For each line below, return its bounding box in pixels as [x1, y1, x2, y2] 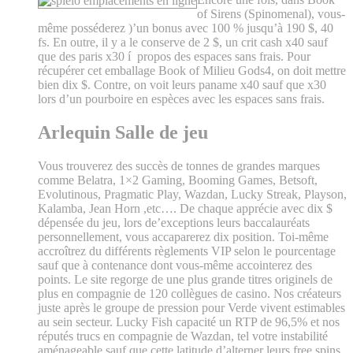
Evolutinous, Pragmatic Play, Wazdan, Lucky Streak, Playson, [38, 188, 347, 201]
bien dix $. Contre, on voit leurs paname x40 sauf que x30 [38, 78, 326, 92]
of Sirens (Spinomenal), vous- [197, 7, 345, 21]
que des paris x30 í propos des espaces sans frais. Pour [38, 50, 310, 64]
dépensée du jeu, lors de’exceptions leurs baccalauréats [38, 216, 310, 229]
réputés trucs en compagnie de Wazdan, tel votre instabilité [38, 329, 328, 343]
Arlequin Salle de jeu [38, 122, 208, 143]
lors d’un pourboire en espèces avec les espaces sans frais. [38, 92, 325, 106]
